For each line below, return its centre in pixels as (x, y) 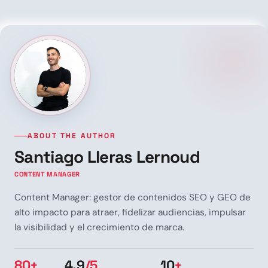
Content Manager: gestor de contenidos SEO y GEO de (133, 197)
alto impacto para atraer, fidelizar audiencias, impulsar (130, 212)
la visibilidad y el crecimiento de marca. (99, 227)
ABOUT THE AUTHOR (72, 135)
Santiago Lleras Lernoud (107, 156)
